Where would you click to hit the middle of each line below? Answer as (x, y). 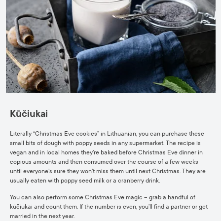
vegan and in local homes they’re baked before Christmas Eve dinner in (106, 152)
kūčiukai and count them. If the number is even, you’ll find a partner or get (109, 207)
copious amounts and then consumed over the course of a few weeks (104, 162)
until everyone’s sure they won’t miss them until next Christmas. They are (108, 171)
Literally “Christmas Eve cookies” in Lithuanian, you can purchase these (107, 134)
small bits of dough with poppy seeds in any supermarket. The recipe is (105, 143)
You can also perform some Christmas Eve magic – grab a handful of (103, 197)
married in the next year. (42, 216)
